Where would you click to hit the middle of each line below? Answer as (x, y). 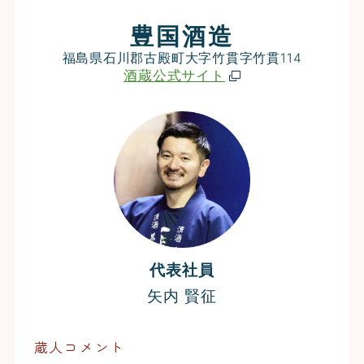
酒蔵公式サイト (174, 76)
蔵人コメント (79, 347)
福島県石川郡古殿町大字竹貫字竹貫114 (182, 58)
